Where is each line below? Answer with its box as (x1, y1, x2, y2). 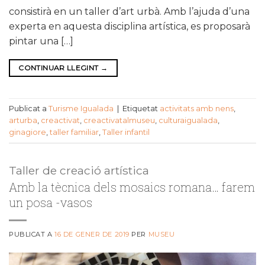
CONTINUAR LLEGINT (18, 63, 101, 73)
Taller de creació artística (9, 163, 149, 178)
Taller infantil (102, 127, 150, 137)
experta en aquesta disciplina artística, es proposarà (9, 21, 250, 33)
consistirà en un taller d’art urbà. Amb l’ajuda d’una (9, 6, 250, 18)
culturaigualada (159, 115, 218, 125)
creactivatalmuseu (83, 115, 155, 125)
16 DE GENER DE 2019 (54, 230, 130, 239)
